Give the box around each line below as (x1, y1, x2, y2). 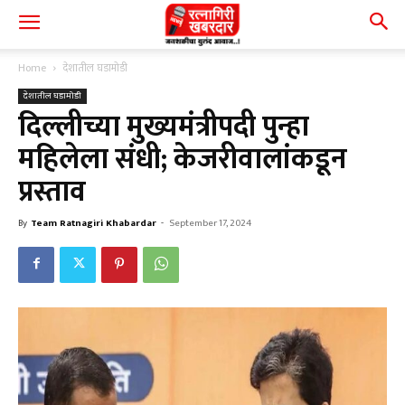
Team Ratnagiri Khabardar (31, 215, 156, 231)
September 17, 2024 (169, 215, 251, 231)
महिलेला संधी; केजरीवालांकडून (18, 136, 347, 184)
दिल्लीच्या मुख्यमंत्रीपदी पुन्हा (18, 103, 309, 151)
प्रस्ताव (18, 168, 86, 216)
